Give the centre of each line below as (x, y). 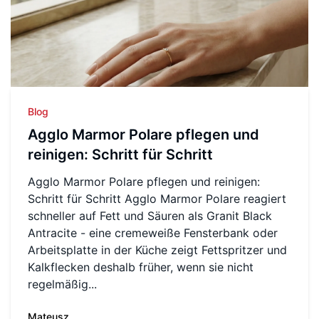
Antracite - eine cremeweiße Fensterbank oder (153, 233)
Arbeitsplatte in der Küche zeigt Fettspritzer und (157, 250)
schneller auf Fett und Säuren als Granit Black (150, 216)
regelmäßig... (62, 284)
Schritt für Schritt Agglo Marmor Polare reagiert (76, 199)
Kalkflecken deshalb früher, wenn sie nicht (141, 267)
